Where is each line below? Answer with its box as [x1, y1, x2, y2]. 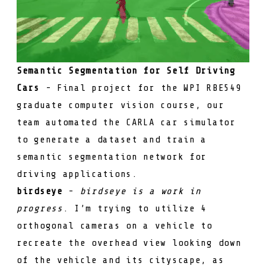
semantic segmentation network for [17, 151, 207, 162]
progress [17, 203, 63, 214]
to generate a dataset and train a [17, 134, 207, 145]
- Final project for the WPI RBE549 [39, 83, 242, 93]
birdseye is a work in [80, 186, 201, 197]
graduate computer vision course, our [17, 100, 224, 110]
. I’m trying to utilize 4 [62, 203, 207, 214]
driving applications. [17, 169, 138, 179]
